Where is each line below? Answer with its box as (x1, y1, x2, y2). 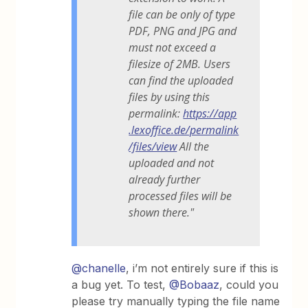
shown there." (129, 205, 195, 221)
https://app (183, 106, 237, 122)
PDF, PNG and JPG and (129, 23, 237, 39)
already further (129, 172, 201, 188)
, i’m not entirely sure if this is (126, 261, 279, 276)
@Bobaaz (169, 278, 220, 292)
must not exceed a (129, 40, 217, 56)
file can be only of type (129, 7, 236, 23)
